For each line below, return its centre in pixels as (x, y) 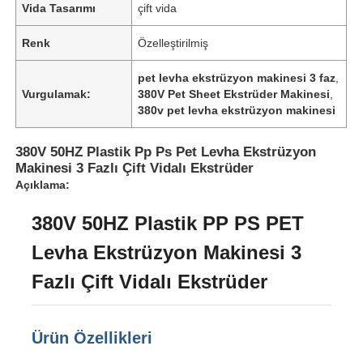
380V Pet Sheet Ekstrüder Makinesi (234, 94)
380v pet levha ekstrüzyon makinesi (237, 110)
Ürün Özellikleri (92, 337)
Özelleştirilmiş (173, 43)
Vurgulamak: (57, 94)
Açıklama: (43, 184)
